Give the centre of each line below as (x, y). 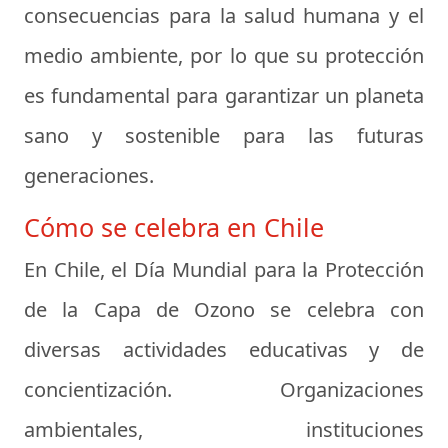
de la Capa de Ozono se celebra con (224, 309)
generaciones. (89, 175)
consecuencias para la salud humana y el (224, 15)
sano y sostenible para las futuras (224, 135)
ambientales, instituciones (224, 429)
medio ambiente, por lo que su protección (224, 55)
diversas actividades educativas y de (224, 349)
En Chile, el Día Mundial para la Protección (224, 269)
